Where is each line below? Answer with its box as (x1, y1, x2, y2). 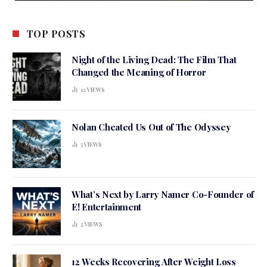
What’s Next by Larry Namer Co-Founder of (72, 188, 254, 201)
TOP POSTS (27, 27, 86, 41)
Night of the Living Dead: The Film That (72, 54, 237, 66)
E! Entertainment (72, 201, 142, 213)
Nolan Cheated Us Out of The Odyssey (72, 121, 231, 133)
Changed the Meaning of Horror (72, 66, 206, 79)
